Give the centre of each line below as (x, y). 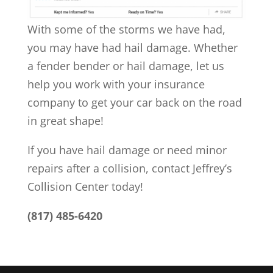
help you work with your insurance (116, 84)
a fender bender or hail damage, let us (126, 66)
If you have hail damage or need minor (127, 150)
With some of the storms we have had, (126, 29)
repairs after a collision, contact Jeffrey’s (129, 168)
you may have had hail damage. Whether (132, 47)
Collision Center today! (85, 186)
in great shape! (65, 120)
